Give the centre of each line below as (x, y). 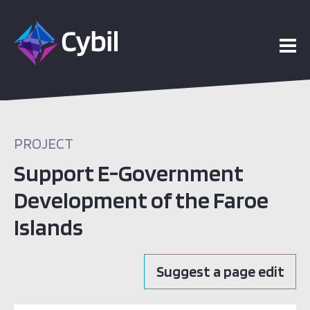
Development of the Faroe (141, 200)
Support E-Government (129, 173)
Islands (48, 227)
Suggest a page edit (220, 271)
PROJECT (44, 143)
